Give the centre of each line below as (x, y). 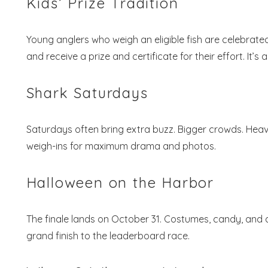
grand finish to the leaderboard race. (108, 235)
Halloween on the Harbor (120, 182)
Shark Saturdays (87, 92)
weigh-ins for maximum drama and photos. (121, 146)
